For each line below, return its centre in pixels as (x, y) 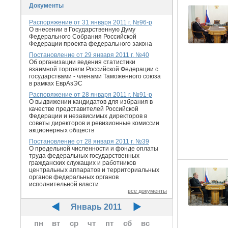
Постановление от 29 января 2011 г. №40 (89, 55)
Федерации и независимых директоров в (88, 116)
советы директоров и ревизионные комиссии (94, 123)
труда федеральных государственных (84, 156)
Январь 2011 (96, 207)
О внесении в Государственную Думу (82, 30)
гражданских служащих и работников (82, 163)
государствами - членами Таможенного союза (95, 76)
